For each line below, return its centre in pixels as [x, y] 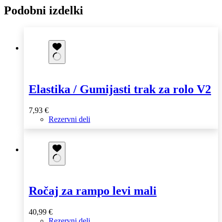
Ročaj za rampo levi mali [93, 191]
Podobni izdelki [44, 11]
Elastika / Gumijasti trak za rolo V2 [120, 89]
